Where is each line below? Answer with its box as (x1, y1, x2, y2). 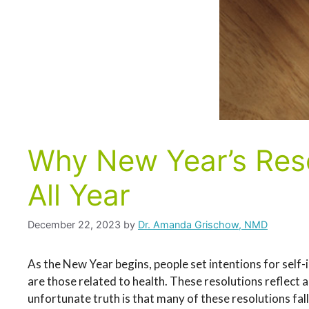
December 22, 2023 (28, 219, 121, 231)
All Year (28, 177, 130, 212)
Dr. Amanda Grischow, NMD (138, 219, 268, 231)
